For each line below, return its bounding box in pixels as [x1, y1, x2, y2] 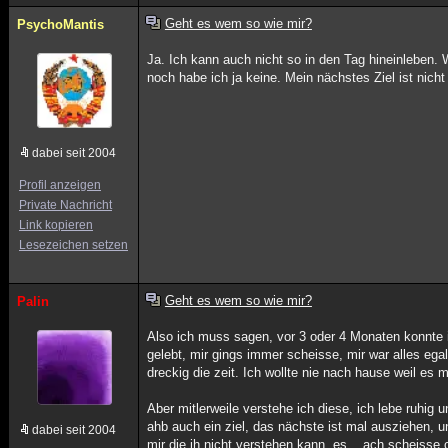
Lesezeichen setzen [19, 238, 128, 252]
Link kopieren [19, 218, 93, 232]
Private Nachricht [19, 198, 112, 212]
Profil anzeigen [19, 178, 101, 192]
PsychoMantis [17, 17, 104, 32]
